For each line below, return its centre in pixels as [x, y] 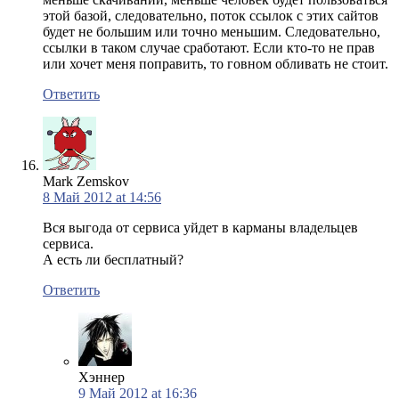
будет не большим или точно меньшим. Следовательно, [212, 31]
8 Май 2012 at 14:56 [102, 197]
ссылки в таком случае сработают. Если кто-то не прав [209, 47]
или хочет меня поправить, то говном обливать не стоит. [216, 63]
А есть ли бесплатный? [113, 259]
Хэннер [102, 377]
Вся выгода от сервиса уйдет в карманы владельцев [200, 227]
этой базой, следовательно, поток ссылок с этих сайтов [211, 15]
